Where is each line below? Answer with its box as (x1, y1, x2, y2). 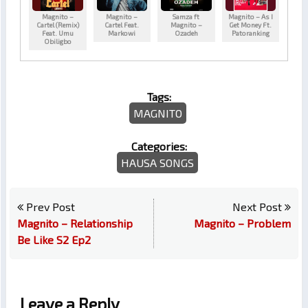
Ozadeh (174, 29, 198, 38)
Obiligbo (43, 37, 71, 46)
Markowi (108, 29, 136, 38)
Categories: (131, 140, 187, 153)
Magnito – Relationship (17, 217, 133, 230)
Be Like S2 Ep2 (17, 233, 91, 247)
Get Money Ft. (229, 21, 272, 30)
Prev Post (23, 200, 75, 214)
